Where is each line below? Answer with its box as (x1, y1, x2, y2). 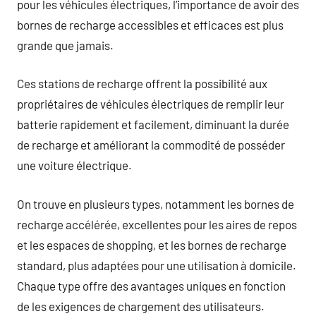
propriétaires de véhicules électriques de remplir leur (17, 97, 284, 111)
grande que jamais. (17, 37, 114, 52)
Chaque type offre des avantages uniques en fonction (17, 278, 286, 293)
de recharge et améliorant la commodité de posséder (17, 138, 285, 152)
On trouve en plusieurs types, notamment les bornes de (17, 196, 294, 211)
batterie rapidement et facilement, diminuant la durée (17, 117, 289, 131)
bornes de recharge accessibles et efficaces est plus (17, 17, 284, 32)
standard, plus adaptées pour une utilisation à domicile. (17, 257, 296, 272)
